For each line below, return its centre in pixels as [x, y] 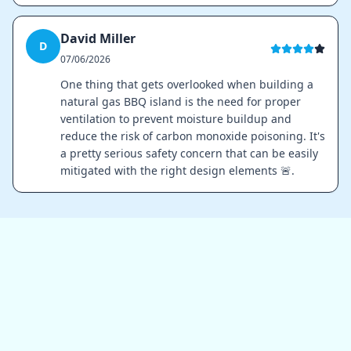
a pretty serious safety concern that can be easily [189, 153]
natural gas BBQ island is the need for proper [181, 101]
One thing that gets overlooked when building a [187, 84]
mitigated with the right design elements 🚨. [177, 170]
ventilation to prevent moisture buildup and [176, 118]
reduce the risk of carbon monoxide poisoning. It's [193, 136]
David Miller [98, 38]
